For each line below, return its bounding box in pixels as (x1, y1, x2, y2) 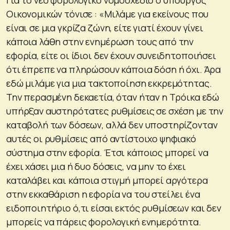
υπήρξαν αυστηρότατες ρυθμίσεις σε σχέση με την (6, 104, 224, 117)
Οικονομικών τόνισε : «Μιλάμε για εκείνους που (6, 7, 209, 20)
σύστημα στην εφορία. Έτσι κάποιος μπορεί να (6, 146, 208, 159)
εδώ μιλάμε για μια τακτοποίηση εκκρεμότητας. (6, 76, 212, 89)
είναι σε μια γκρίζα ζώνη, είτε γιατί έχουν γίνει (6, 21, 203, 34)
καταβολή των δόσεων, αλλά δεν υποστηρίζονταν (6, 118, 218, 131)
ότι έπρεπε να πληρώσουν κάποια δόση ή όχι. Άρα (6, 63, 221, 75)
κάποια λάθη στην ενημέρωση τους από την (6, 35, 194, 48)
